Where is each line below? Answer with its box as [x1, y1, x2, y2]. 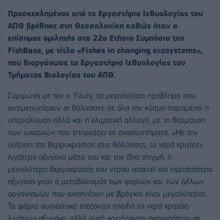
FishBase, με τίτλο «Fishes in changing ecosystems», [8, 46, 203, 55]
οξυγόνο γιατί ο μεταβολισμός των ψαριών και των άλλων [8, 176, 204, 186]
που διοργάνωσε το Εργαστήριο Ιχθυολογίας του [8, 58, 185, 68]
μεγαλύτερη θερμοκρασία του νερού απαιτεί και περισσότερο [8, 164, 212, 174]
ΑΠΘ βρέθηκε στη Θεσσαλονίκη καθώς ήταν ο [8, 21, 177, 31]
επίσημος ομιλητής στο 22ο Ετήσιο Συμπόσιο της [8, 33, 184, 43]
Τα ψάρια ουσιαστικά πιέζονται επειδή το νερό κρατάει [8, 201, 190, 211]
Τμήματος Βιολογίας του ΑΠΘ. [8, 70, 116, 80]
